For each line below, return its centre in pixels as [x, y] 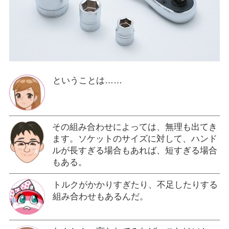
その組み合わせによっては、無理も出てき [134, 127]
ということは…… [87, 81]
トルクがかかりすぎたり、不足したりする [135, 185]
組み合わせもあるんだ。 [100, 197]
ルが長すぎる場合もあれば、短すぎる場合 [134, 151]
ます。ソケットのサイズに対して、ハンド [134, 139]
